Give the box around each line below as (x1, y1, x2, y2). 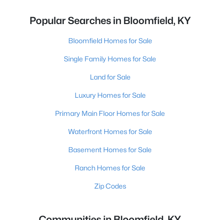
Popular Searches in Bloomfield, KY (29, 15, 191, 27)
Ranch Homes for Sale (75, 164, 145, 172)
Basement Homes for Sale (68, 145, 152, 154)
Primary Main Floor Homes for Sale (55, 109, 165, 117)
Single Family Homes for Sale (64, 55, 156, 63)
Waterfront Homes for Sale (68, 127, 152, 136)
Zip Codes (94, 182, 126, 190)
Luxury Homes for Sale (74, 91, 146, 99)
